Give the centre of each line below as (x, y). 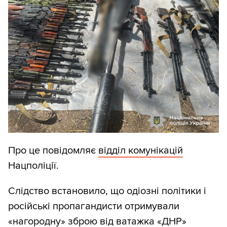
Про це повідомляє (53, 151)
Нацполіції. (33, 166)
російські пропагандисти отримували (94, 206)
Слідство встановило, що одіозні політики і (107, 191)
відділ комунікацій (141, 151)
